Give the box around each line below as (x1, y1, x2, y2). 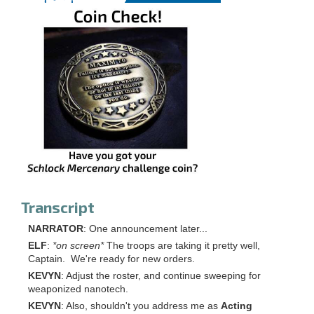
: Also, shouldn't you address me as (61, 300, 221, 311)
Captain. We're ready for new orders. (28, 253, 195, 264)
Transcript (21, 198, 95, 216)
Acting (221, 300, 252, 311)
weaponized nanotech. (28, 283, 128, 294)
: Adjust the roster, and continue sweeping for (61, 270, 261, 281)
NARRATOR (28, 223, 83, 234)
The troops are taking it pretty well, (104, 240, 260, 251)
